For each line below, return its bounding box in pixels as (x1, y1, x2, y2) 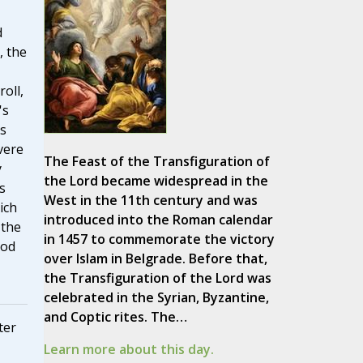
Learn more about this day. (43, 340, 214, 359)
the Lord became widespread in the (43, 172, 268, 190)
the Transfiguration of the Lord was (43, 269, 271, 288)
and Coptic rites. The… (43, 308, 187, 327)
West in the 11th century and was (43, 191, 258, 210)
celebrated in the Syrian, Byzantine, (43, 288, 269, 307)
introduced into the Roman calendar (43, 211, 273, 229)
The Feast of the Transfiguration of (43, 152, 270, 171)
